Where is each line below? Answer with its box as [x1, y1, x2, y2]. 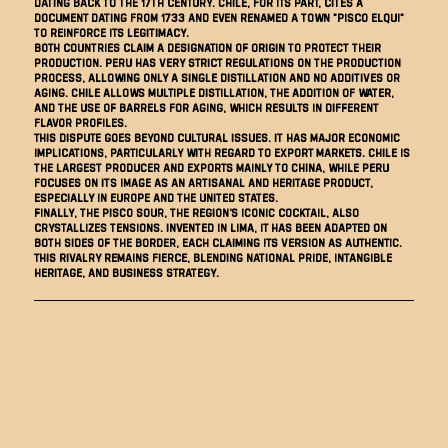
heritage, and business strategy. [34, 265, 220, 279]
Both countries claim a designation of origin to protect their [34, 40, 382, 54]
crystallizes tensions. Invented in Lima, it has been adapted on [34, 220, 388, 234]
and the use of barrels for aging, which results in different [34, 100, 380, 114]
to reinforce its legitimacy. [34, 25, 190, 39]
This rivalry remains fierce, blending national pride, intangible [34, 250, 393, 264]
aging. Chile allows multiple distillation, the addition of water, [34, 85, 395, 99]
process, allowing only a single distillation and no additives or [34, 70, 401, 84]
